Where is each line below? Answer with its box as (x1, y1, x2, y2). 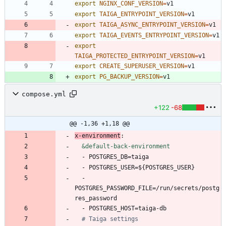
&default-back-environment (82, 143, 170, 150)
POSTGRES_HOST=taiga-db (89, 205, 166, 212)
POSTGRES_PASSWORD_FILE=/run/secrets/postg (75, 185, 219, 192)
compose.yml (22, 90, 66, 98)
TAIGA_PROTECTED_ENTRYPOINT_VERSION (75, 52, 195, 60)
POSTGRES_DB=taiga (89, 153, 149, 161)
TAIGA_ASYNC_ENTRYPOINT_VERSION (99, 21, 205, 29)
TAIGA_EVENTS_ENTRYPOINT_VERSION (99, 32, 209, 39)
